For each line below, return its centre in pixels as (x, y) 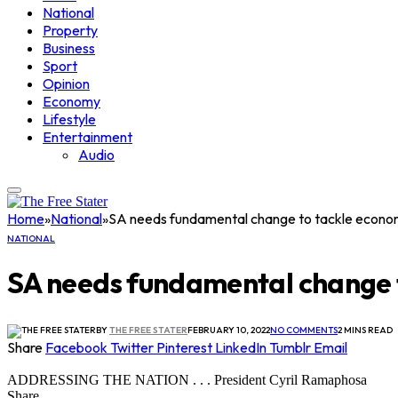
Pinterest (184, 348)
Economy (72, 102)
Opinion (66, 84)
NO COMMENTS (304, 330)
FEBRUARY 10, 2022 (229, 330)
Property (70, 31)
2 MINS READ (365, 330)
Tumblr (290, 348)
